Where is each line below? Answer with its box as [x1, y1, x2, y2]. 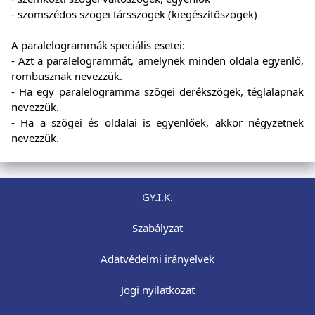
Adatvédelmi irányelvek [101, 252, 214, 266]
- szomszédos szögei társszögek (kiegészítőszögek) [11, 7, 257, 22]
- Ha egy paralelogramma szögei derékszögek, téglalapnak [11, 84, 304, 99]
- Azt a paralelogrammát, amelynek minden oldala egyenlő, [11, 53, 304, 68]
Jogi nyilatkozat [120, 283, 195, 297]
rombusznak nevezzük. [11, 69, 122, 84]
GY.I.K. [142, 190, 173, 205]
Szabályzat [132, 221, 183, 236]
